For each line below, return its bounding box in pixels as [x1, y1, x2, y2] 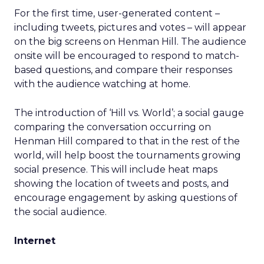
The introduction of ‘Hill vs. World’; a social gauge [14, 107, 244, 118]
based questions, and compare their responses [14, 64, 232, 75]
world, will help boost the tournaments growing [14, 149, 241, 161]
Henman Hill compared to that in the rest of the [14, 135, 240, 147]
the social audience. [14, 206, 107, 217]
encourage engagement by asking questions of [14, 192, 237, 203]
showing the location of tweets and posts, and [14, 177, 229, 189]
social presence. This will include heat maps [14, 163, 217, 175]
